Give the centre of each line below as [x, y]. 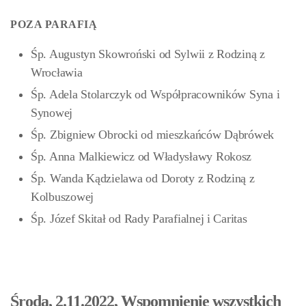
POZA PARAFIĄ [54, 24]
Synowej [52, 113]
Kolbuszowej [62, 197]
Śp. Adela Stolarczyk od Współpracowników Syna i [155, 94]
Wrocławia [57, 72]
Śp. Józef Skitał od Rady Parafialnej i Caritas [139, 219]
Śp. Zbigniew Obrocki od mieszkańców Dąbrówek [153, 135]
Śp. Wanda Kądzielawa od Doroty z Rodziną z [143, 178]
